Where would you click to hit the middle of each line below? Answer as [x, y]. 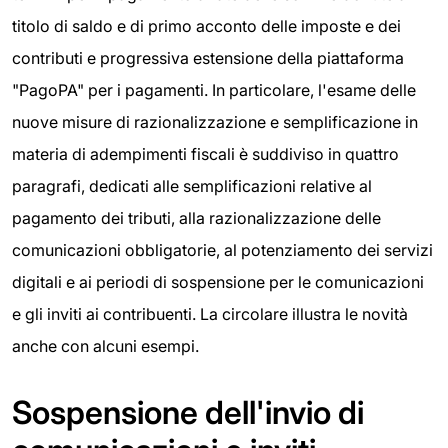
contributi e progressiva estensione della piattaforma [208, 57]
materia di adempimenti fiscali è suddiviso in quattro [205, 153]
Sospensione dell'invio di [188, 412]
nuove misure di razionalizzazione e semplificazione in [215, 121]
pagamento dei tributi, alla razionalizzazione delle [196, 217]
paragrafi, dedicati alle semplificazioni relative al [192, 185]
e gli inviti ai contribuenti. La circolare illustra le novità [210, 313]
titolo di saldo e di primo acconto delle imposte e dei [206, 25]
